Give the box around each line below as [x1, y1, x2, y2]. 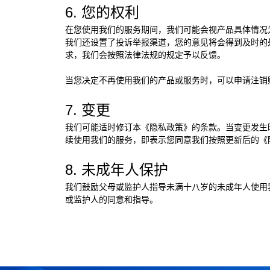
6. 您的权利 [64, 4, 139, 20]
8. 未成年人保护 [64, 161, 168, 178]
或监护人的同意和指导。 [64, 194, 158, 204]
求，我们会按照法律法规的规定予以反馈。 [64, 49, 225, 60]
